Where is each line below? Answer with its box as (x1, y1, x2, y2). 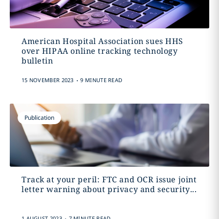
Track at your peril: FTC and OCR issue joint (21, 174, 197, 185)
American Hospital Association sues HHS (21, 36, 184, 46)
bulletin (21, 55, 53, 66)
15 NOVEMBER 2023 (21, 76, 74, 84)
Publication (24, 113, 54, 122)
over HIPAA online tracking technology (21, 45, 178, 56)
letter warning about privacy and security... (21, 184, 197, 195)
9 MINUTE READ (80, 76, 123, 84)
